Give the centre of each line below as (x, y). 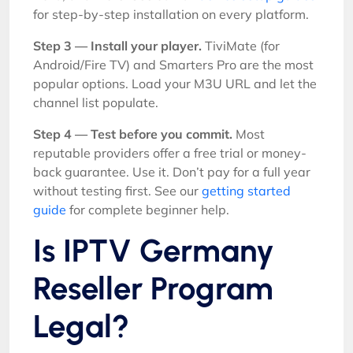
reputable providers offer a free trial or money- (170, 153)
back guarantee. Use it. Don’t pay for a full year (172, 172)
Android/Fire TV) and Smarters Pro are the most (173, 65)
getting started (246, 191)
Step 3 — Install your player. (117, 46)
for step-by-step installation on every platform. (171, 14)
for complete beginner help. (148, 210)
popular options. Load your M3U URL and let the (175, 84)
